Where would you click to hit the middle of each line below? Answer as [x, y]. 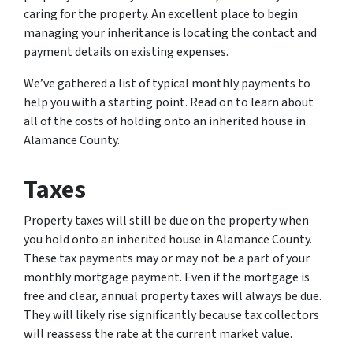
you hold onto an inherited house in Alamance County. [168, 240]
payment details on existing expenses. [127, 52]
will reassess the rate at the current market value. [158, 334]
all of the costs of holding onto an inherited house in [165, 121]
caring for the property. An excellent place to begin [161, 14]
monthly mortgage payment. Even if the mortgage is [167, 277]
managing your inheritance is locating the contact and [170, 33]
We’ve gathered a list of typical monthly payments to [167, 84]
